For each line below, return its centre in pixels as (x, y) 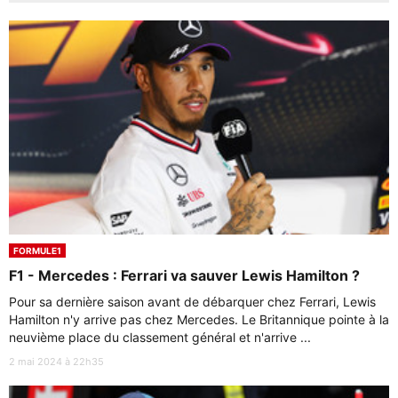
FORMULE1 (37, 250)
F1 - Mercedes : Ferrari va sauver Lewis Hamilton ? (184, 275)
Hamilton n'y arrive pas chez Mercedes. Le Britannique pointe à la (199, 319)
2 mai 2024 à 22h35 (56, 361)
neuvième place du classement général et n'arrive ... (160, 337)
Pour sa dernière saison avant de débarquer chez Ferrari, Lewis (192, 301)
